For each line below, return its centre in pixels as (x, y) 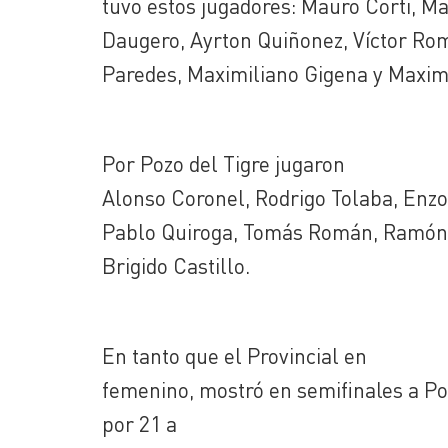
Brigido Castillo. (176, 265)
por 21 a (139, 423)
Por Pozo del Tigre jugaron (223, 163)
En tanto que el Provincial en (234, 355)
